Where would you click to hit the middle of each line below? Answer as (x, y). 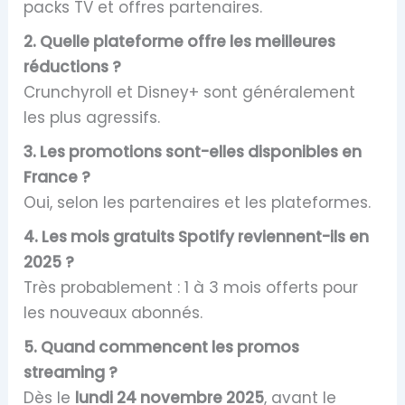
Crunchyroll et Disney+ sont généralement (190, 92)
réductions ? (73, 66)
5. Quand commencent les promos (162, 347)
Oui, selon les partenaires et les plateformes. (198, 202)
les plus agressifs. (92, 117)
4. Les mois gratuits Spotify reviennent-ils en (197, 236)
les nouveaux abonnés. (113, 312)
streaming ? (71, 372)
